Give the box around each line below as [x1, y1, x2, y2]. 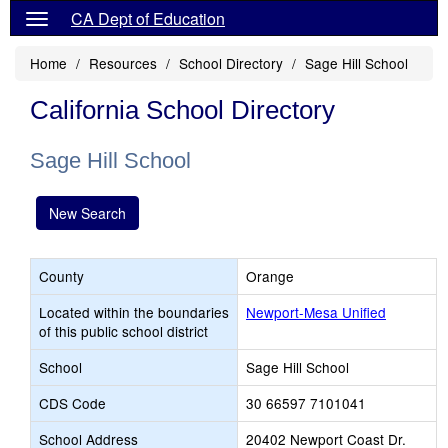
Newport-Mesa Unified [246, 302, 386, 322]
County [39, 266, 84, 286]
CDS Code [39, 393, 106, 413]
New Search [49, 203, 126, 223]
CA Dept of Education [71, 7, 225, 30]
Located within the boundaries [39, 302, 229, 322]
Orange [246, 266, 294, 286]
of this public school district [39, 321, 208, 341]
